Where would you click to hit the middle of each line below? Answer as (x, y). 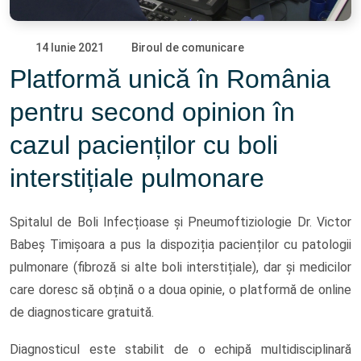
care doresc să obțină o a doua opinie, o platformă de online (180, 289)
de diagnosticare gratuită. (82, 312)
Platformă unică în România (170, 79)
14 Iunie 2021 (70, 47)
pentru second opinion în (152, 112)
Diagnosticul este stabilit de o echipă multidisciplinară (180, 349)
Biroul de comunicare (188, 47)
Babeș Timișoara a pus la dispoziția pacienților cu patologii (180, 244)
